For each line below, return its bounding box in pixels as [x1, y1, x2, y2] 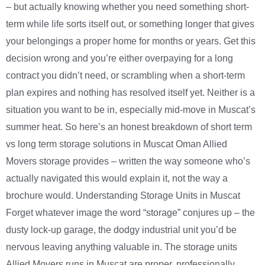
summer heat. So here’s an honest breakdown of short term [6, 122, 252, 132]
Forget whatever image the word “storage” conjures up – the [6, 208, 255, 218]
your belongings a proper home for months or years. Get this [6, 36, 256, 47]
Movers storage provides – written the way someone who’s [6, 156, 250, 167]
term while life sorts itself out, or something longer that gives [6, 19, 254, 30]
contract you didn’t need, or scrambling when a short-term [6, 70, 245, 81]
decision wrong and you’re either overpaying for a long [6, 53, 233, 64]
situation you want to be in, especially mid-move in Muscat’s [6, 105, 256, 115]
